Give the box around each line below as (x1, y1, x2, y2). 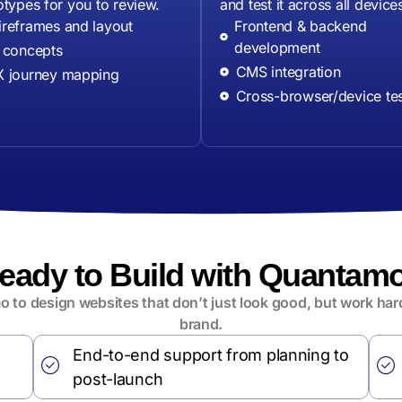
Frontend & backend (234, 17, 367, 36)
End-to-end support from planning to (73, 345, 349, 365)
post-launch (73, 370, 163, 389)
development (234, 39, 320, 57)
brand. (179, 315, 223, 334)
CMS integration (235, 63, 341, 82)
